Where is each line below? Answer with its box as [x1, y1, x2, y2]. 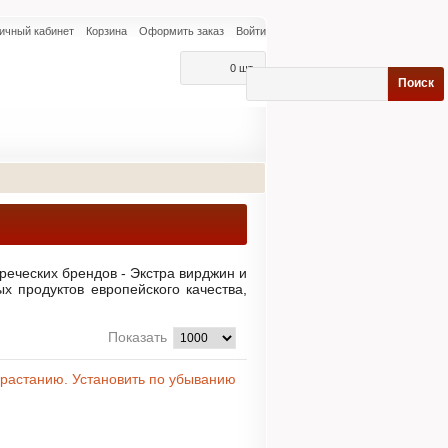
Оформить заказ [139, 25, 224, 37]
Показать [108, 329, 167, 345]
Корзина [86, 25, 127, 37]
